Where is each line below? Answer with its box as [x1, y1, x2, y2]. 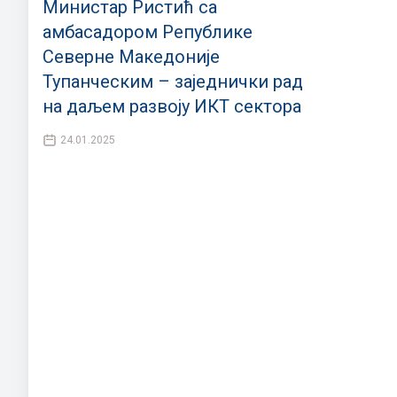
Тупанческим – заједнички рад [43, 71, 303, 93]
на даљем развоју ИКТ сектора [43, 96, 301, 118]
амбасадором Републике [43, 21, 253, 43]
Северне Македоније [43, 46, 220, 68]
